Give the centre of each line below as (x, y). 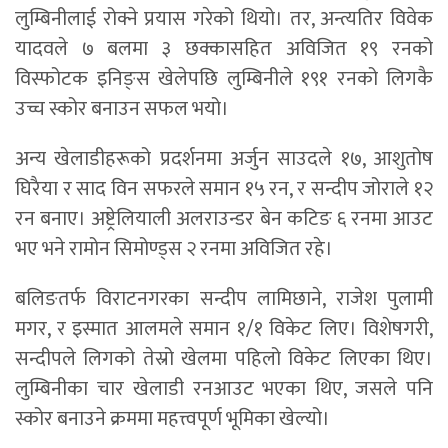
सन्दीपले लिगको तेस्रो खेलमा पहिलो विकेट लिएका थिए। (224, 358)
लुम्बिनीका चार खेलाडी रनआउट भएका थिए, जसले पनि (224, 388)
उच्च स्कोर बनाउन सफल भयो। (122, 108)
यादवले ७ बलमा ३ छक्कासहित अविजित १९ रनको (224, 48)
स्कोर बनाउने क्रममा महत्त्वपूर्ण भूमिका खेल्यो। (172, 418)
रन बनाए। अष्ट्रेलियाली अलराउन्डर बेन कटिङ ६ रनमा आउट (224, 218)
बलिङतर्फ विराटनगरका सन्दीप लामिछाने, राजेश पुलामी (224, 298)
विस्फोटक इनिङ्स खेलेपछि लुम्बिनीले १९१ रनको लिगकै (224, 78)
